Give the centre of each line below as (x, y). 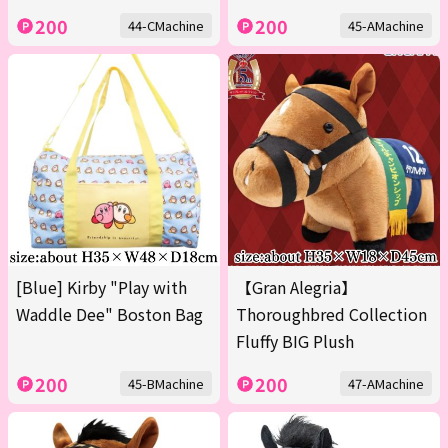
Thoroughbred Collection (331, 314)
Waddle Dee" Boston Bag (109, 314)
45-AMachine (386, 26)
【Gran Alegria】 (296, 287)
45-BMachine (166, 384)
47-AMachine (386, 384)
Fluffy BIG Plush (295, 341)
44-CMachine (166, 26)
